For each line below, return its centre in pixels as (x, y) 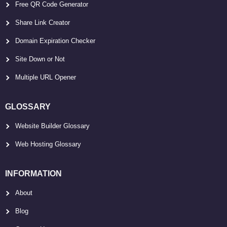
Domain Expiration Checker (55, 41)
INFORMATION (33, 173)
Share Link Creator (43, 22)
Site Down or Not (40, 59)
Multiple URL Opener (46, 77)
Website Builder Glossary (52, 126)
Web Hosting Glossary (48, 144)
